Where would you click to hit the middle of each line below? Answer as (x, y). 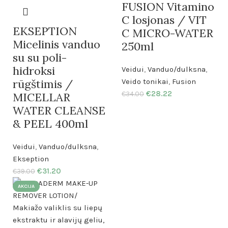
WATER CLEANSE (59, 110)
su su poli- (40, 58)
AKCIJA (26, 186)
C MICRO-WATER (167, 33)
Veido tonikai (145, 81)
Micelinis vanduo (56, 44)
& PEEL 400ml (50, 124)
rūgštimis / (43, 84)
